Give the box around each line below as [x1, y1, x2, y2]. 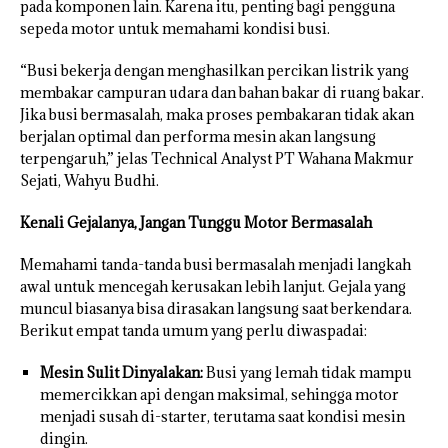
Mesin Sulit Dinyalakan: [40, 363, 203, 383]
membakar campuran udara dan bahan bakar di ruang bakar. [20, 83, 424, 103]
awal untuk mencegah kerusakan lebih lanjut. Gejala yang [20, 277, 406, 297]
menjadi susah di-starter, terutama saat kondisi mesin [40, 407, 405, 427]
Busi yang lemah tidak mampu [203, 363, 412, 383]
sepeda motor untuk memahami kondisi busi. [20, 19, 330, 39]
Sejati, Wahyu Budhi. [20, 171, 159, 191]
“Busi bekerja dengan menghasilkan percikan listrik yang [20, 61, 409, 81]
